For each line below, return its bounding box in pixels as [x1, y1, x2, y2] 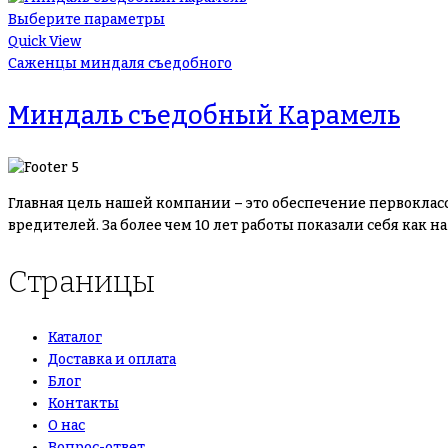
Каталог [48, 328, 102, 346]
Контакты [48, 394, 119, 412]
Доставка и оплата [48, 350, 176, 368]
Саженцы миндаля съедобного [8, 54, 232, 72]
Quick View [8, 32, 81, 50]
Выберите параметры [8, 10, 165, 28]
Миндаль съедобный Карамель [8, 100, 400, 131]
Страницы [8, 263, 155, 300]
